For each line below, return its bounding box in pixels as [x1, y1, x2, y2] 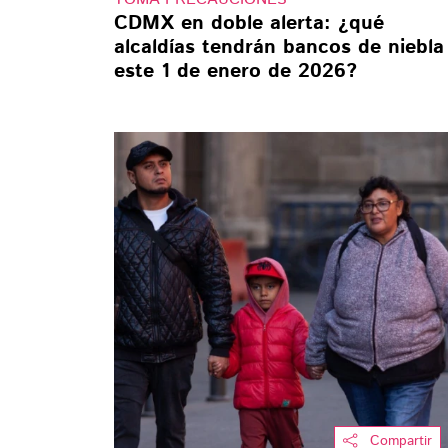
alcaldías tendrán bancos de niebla [114, 32, 444, 62]
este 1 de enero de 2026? [114, 56, 357, 86]
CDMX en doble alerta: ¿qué [114, 8, 384, 38]
